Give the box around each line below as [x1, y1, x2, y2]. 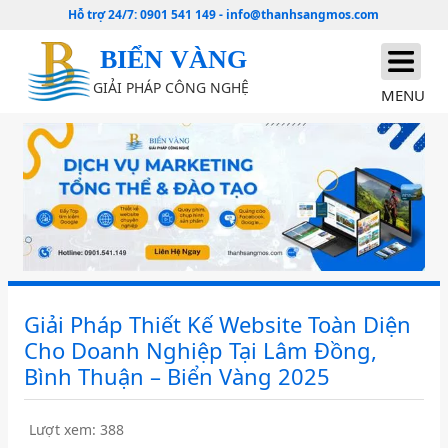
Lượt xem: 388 [29, 420, 125, 440]
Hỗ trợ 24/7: [68, 6, 141, 23]
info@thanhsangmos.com [226, 6, 380, 23]
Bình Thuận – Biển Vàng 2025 [24, 361, 331, 392]
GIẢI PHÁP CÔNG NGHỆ [93, 78, 250, 97]
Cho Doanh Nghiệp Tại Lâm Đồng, [24, 335, 378, 366]
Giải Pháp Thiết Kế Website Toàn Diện [24, 309, 412, 340]
